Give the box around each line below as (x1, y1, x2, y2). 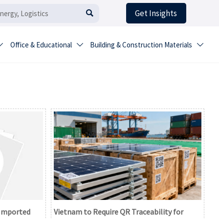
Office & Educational (10, 40, 72, 50)
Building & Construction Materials (90, 40, 193, 50)
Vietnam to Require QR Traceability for (54, 206, 184, 217)
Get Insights (135, 8, 177, 19)
